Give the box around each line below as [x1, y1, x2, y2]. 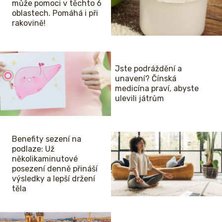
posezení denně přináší [12, 164, 98, 174]
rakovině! [12, 18, 46, 28]
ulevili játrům [115, 94, 164, 104]
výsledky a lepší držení [12, 174, 95, 184]
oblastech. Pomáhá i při [12, 8, 98, 18]
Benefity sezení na [12, 134, 81, 144]
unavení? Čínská [115, 74, 176, 84]
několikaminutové [12, 154, 78, 164]
